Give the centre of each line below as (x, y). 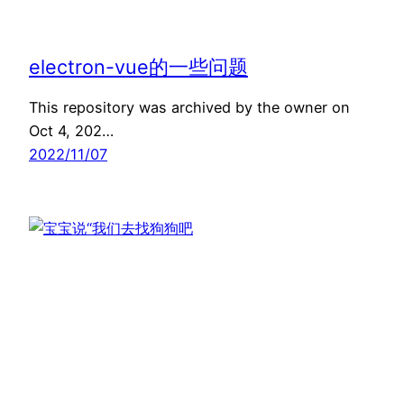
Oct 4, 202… (71, 130)
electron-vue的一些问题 (138, 66)
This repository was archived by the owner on (189, 107)
